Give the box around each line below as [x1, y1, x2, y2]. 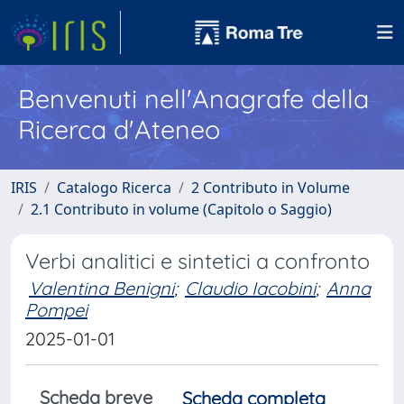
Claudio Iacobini [185, 277, 316, 299]
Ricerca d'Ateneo [18, 113, 220, 145]
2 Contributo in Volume [191, 178, 350, 197]
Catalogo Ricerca [57, 178, 171, 197]
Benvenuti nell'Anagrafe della [18, 82, 369, 115]
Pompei [25, 298, 87, 321]
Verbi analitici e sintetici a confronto [25, 248, 370, 274]
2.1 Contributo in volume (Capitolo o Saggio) [31, 199, 332, 219]
